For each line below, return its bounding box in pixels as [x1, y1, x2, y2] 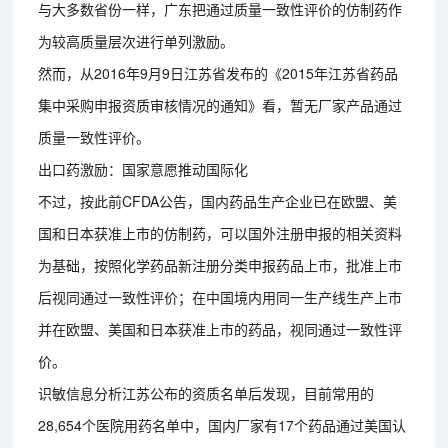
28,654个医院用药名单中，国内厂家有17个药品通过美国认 [38, 414, 407, 435]
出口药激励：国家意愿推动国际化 [38, 158, 249, 179]
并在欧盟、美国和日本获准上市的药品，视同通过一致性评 [38, 318, 403, 339]
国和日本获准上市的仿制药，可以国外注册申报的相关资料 [38, 222, 403, 243]
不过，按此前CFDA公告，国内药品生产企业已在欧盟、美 [38, 190, 398, 211]
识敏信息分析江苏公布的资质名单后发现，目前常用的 [38, 382, 375, 403]
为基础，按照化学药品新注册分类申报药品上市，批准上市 [38, 254, 403, 275]
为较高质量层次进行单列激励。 [38, 30, 235, 51]
